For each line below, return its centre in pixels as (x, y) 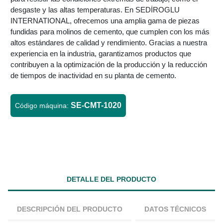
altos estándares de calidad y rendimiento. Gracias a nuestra (109, 43)
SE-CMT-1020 (96, 106)
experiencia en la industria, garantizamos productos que (101, 54)
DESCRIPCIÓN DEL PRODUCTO (70, 209)
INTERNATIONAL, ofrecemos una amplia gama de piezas (105, 21)
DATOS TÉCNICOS (175, 209)
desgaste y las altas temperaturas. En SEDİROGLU (95, 10)
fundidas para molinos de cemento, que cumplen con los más (110, 32)
